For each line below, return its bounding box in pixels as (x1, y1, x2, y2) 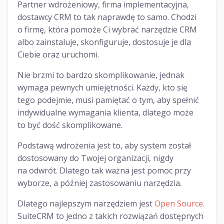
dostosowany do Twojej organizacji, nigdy (17, 152, 173, 164)
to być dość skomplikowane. (17, 119, 122, 131)
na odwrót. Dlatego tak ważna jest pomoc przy (17, 165, 191, 176)
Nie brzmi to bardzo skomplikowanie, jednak (17, 69, 184, 81)
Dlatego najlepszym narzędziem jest (17, 198, 154, 209)
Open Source (154, 198, 203, 209)
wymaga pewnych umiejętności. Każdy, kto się (17, 82, 187, 93)
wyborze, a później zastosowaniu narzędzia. (17, 177, 181, 189)
